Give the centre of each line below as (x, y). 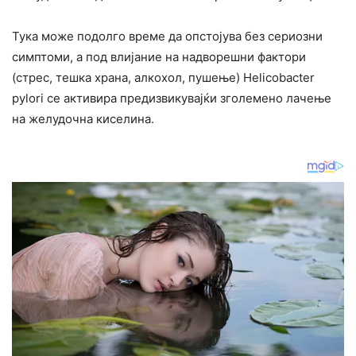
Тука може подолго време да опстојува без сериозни (167, 36)
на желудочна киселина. (83, 118)
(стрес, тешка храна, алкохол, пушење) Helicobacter (163, 77)
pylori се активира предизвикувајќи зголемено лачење (172, 98)
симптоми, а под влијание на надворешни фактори (159, 56)
